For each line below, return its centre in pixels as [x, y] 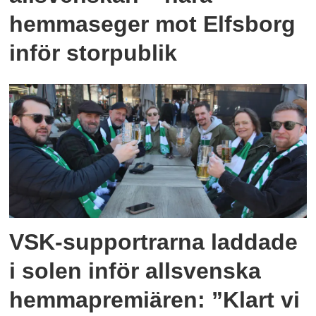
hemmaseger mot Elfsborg [153, 24]
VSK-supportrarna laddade [154, 242]
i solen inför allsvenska [135, 271]
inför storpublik [93, 53]
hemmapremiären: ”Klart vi [155, 299]
